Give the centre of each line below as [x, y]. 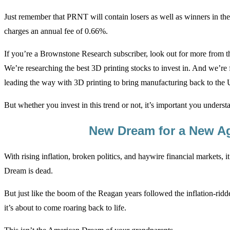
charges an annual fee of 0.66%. [56, 31]
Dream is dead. [28, 171]
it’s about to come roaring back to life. [65, 208]
